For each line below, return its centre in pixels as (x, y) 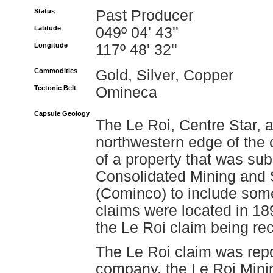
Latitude (48, 28)
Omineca (126, 92)
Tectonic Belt (55, 88)
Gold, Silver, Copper (165, 75)
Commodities (56, 71)
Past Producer (144, 16)
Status (44, 11)
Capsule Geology (62, 113)
